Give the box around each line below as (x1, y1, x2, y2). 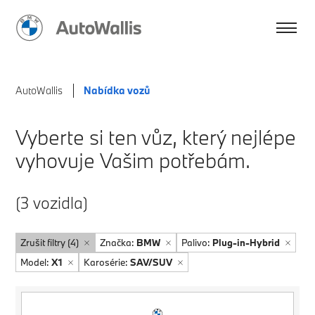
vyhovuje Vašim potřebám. (15, 147, 251, 174)
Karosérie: (84, 256, 131, 269)
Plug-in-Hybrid (212, 236, 281, 250)
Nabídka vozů (84, 84, 150, 98)
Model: (20, 256, 52, 269)
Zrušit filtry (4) (20, 236, 79, 250)
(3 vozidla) (15, 192, 89, 214)
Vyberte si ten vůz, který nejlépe (15, 124, 297, 151)
